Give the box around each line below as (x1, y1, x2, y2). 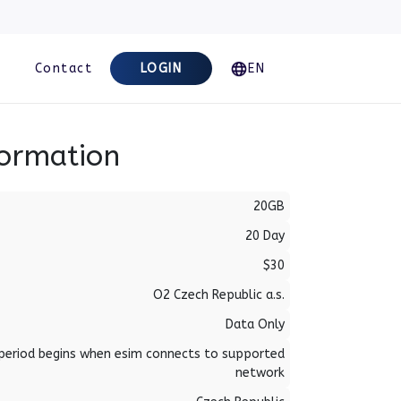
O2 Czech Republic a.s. (153, 287, 285, 303)
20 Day (245, 228, 285, 243)
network (235, 365, 285, 380)
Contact (34, 61, 92, 76)
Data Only (226, 317, 285, 332)
